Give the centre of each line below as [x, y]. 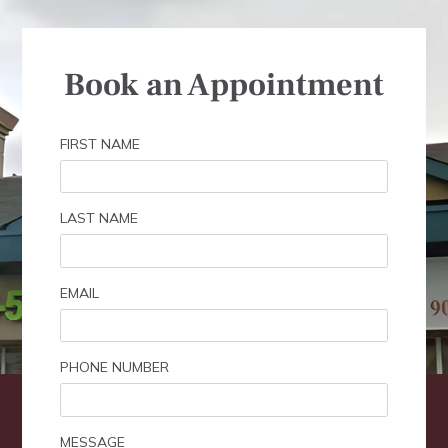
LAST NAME [98, 218]
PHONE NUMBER [114, 367]
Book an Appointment [224, 84]
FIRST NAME [99, 143]
